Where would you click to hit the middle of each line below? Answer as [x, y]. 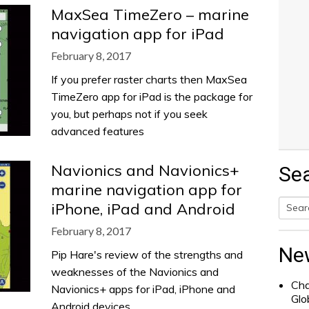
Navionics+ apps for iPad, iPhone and [143, 289]
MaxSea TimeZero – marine [150, 14]
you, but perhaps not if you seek [129, 114]
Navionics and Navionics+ [145, 170]
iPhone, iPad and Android [143, 209]
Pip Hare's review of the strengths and [147, 255]
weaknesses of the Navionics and [135, 272]
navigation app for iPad [138, 34]
